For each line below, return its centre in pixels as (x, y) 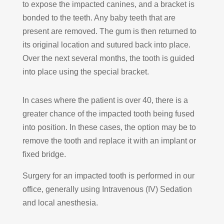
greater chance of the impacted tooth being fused (108, 113)
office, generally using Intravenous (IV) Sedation (107, 189)
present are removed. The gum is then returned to (109, 31)
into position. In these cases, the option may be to (109, 127)
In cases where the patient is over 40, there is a (105, 100)
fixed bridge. (44, 154)
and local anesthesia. (60, 202)
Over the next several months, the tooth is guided (108, 58)
